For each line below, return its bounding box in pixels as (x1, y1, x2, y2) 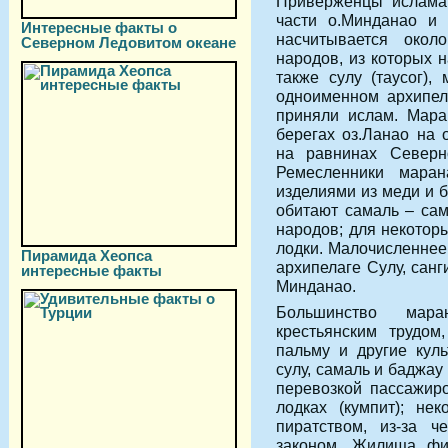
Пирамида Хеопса (21, 247, 152, 264)
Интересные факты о (21, 19, 177, 36)
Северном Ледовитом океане (21, 34, 236, 50)
